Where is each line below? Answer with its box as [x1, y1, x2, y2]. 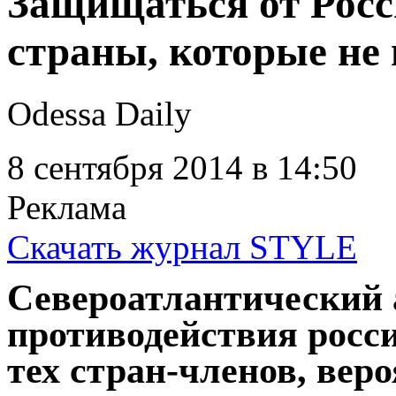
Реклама [7, 188, 126, 227]
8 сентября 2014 [7, 148, 243, 187]
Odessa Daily [7, 95, 192, 133]
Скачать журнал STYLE [7, 228, 357, 267]
